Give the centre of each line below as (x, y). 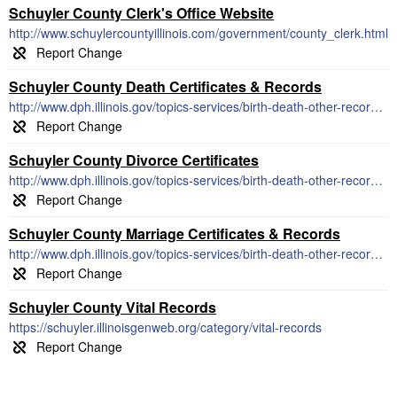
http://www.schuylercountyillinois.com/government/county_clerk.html (198, 33)
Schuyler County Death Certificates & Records (165, 86)
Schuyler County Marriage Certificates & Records (175, 234)
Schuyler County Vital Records (113, 307)
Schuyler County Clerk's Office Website (141, 13)
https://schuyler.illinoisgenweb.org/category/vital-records (165, 327)
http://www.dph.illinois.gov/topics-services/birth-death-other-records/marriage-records (377, 253)
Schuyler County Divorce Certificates (134, 160)
